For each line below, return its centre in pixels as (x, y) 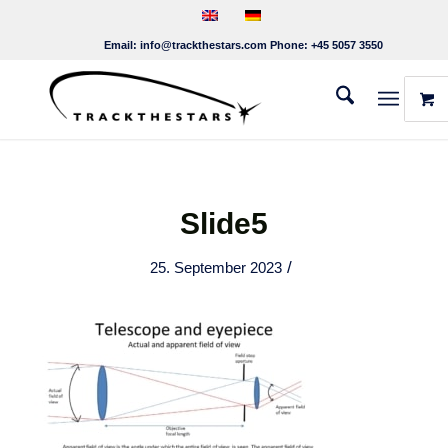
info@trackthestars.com (203, 45)
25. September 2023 (216, 268)
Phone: (288, 45)
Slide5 (223, 223)
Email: (102, 45)
